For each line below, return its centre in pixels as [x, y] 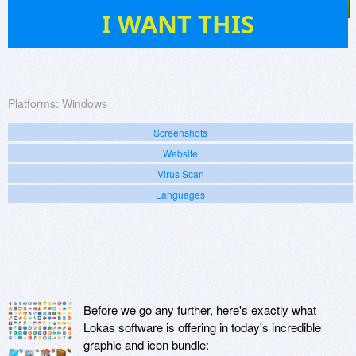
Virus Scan [180, 174]
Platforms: [33, 104]
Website [180, 153]
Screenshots [180, 133]
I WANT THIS [178, 24]
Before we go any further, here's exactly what [200, 310]
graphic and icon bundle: [146, 345]
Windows [85, 104]
